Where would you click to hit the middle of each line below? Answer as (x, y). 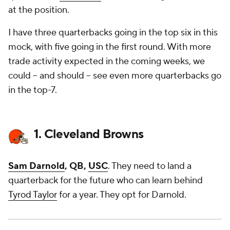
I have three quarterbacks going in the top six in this (113, 33)
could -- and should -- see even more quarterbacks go (115, 76)
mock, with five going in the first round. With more (110, 47)
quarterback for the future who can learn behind (106, 180)
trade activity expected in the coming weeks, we (107, 61)
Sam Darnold (36, 166)
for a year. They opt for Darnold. (122, 195)
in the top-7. (33, 90)
